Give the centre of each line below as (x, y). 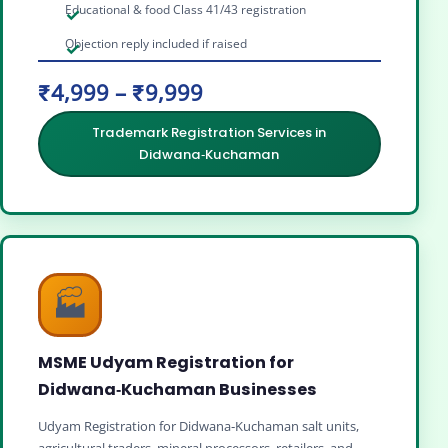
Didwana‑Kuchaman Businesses (177, 390)
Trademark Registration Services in (209, 133)
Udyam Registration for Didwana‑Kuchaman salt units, (198, 426)
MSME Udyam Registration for (166, 363)
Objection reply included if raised (156, 43)
